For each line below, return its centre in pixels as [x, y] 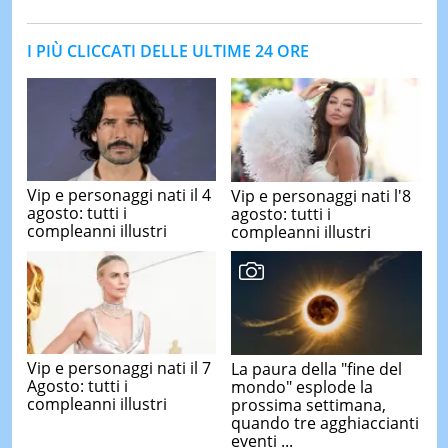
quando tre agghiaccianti [325, 422]
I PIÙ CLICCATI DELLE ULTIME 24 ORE [167, 50]
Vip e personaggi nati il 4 [118, 195]
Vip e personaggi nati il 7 [118, 368]
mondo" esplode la [302, 386]
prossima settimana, [308, 404]
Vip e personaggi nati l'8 [321, 195]
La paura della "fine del [316, 368]
